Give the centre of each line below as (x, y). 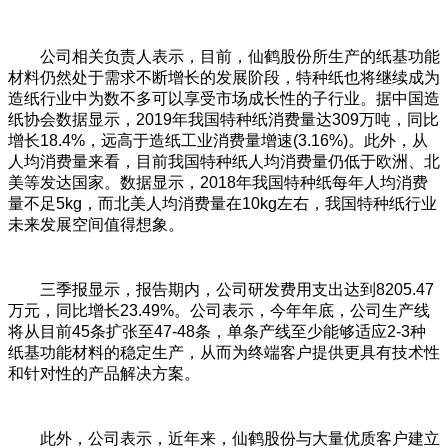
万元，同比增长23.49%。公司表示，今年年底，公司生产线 (219, 311)
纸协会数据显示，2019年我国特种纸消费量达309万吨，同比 (223, 120)
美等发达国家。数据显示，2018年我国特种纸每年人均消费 (218, 183)
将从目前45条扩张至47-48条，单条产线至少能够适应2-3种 (217, 332)
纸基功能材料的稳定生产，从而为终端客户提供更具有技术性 (224, 353)
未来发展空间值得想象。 (96, 225)
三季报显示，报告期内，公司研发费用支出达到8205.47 (221, 290)
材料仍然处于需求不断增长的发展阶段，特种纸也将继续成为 (224, 78)
